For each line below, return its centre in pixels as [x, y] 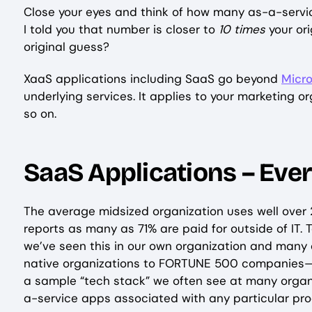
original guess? [67, 46]
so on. [44, 113]
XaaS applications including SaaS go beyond [153, 78]
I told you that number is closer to [121, 29]
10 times [244, 29]
